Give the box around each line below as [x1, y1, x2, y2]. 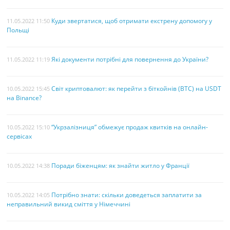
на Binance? [7, 93, 42, 102]
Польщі [7, 25, 30, 34]
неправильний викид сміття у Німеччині [7, 199, 131, 208]
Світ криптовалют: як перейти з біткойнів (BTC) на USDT [51, 84, 222, 93]
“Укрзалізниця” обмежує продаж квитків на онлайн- [51, 122, 208, 131]
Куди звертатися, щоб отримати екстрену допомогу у [51, 16, 213, 25]
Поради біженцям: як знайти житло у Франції [51, 161, 190, 170]
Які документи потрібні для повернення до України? [51, 54, 209, 64]
